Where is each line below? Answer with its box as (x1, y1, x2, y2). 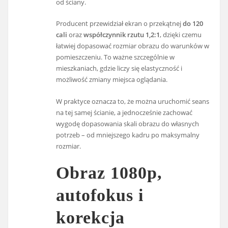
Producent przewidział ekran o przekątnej (56, 19, 183, 28)
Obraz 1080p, (56, 163, 163, 182)
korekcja (56, 208, 125, 227)
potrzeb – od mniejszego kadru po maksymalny (56, 130, 200, 139)
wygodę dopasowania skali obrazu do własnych (56, 119, 199, 128)
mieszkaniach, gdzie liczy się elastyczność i (56, 64, 183, 73)
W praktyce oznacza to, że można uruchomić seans (56, 96, 210, 106)
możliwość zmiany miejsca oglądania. (56, 75, 168, 84)
